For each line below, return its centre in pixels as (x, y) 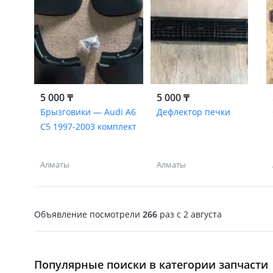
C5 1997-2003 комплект (88, 126)
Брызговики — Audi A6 (88, 112)
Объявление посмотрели (88, 214)
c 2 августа (198, 214)
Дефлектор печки (193, 112)
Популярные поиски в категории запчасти (151, 264)
